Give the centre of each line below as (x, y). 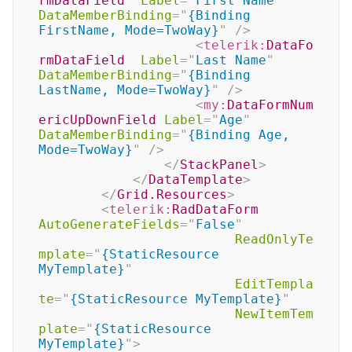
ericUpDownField (97, 120)
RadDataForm (215, 209)
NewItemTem (274, 314)
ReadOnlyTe (274, 239)
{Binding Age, (239, 135)
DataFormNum (270, 105)
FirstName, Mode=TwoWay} (129, 30)
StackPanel (219, 165)
